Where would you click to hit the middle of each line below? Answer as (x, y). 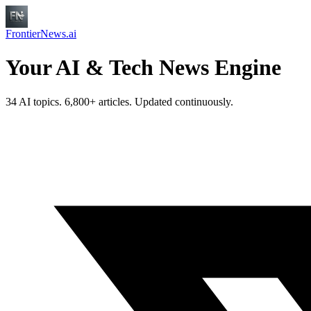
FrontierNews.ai (41, 34)
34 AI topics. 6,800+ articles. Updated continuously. (119, 101)
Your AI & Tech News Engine (143, 68)
